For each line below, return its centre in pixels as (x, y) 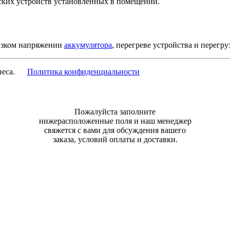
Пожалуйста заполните (115, 112)
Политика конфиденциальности (83, 72)
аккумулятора (88, 45)
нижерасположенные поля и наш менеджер (115, 121)
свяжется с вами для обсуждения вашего (115, 130)
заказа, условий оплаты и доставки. (115, 140)
